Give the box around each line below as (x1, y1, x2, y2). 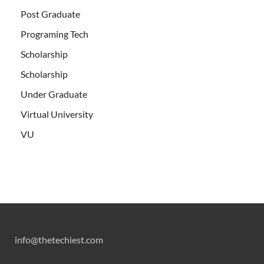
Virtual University (21, 108, 93, 120)
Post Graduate (21, 8, 80, 19)
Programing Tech (21, 28, 88, 39)
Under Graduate (21, 88, 87, 100)
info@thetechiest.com (15, 233, 103, 245)
